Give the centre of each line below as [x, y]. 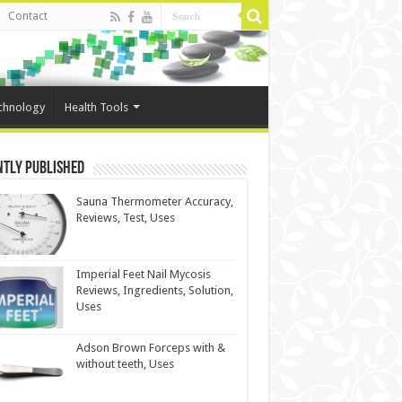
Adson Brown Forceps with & [150, 347]
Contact [27, 16]
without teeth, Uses [125, 363]
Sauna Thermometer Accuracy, [154, 202]
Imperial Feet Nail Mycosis [143, 275]
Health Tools [96, 108]
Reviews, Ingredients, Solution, [154, 291]
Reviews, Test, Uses [125, 218]
